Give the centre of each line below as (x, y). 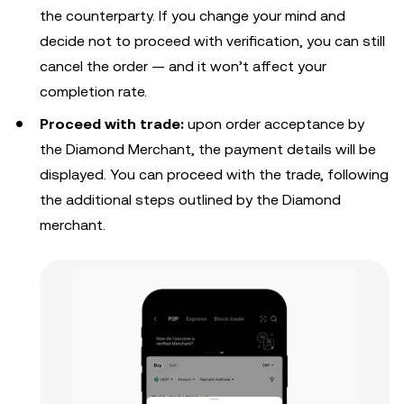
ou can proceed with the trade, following (253, 174)
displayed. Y (79, 174)
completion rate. (93, 91)
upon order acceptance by (276, 124)
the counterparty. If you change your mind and (193, 15)
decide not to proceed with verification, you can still (212, 41)
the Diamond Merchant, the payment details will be (208, 149)
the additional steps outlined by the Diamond (190, 199)
